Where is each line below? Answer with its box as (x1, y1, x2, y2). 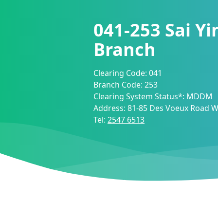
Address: (93, 103, 127, 113)
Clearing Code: (93, 68, 149, 78)
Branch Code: (93, 79, 145, 90)
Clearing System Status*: (93, 91, 186, 102)
